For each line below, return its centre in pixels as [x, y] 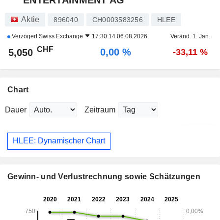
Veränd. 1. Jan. [190, 36]
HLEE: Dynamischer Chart [59, 141]
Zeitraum [100, 110]
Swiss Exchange [61, 36]
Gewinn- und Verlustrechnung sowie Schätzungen [104, 177]
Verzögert [25, 36]
